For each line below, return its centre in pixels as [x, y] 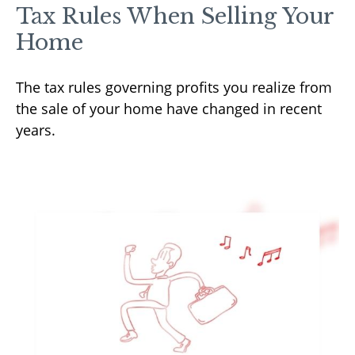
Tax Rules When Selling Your [175, 16]
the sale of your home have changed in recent [169, 108]
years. [36, 130]
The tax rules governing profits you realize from [174, 87]
